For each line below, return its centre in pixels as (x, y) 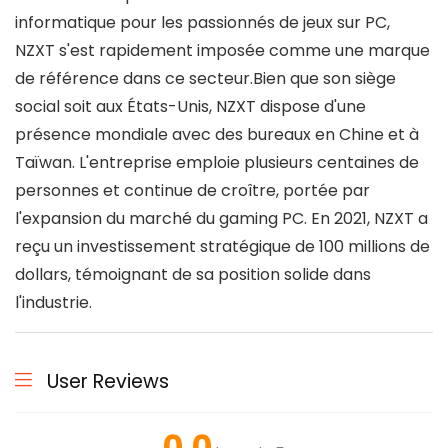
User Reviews (108, 381)
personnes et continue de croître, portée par (192, 190)
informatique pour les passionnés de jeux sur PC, (202, 22)
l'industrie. (53, 302)
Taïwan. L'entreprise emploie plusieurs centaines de (217, 162)
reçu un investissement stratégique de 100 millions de (222, 246)
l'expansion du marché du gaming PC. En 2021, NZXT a (221, 218)
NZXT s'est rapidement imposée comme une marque (222, 50)
